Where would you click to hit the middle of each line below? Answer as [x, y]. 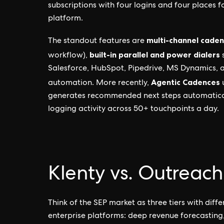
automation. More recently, [99, 83]
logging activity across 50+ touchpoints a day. [133, 109]
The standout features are [97, 41]
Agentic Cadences [185, 82]
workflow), [69, 56]
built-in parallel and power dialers [155, 54]
